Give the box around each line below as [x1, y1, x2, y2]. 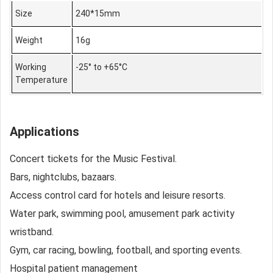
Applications [10, 124, 79, 139]
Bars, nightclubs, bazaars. [10, 171, 116, 183]
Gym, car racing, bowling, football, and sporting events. [10, 244, 242, 256]
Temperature [15, 75, 68, 85]
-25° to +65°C [76, 62, 127, 72]
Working [15, 62, 46, 72]
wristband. [10, 226, 54, 238]
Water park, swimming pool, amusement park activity [10, 208, 235, 219]
